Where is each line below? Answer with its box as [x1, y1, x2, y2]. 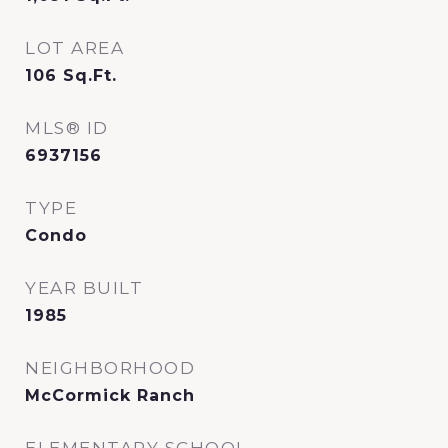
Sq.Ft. [63, 66, 117, 85]
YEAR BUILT [25, 278, 143, 298]
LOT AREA [25, 38, 124, 58]
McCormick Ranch [25, 386, 195, 405]
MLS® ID [25, 118, 109, 138]
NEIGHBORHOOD [25, 358, 195, 378]
